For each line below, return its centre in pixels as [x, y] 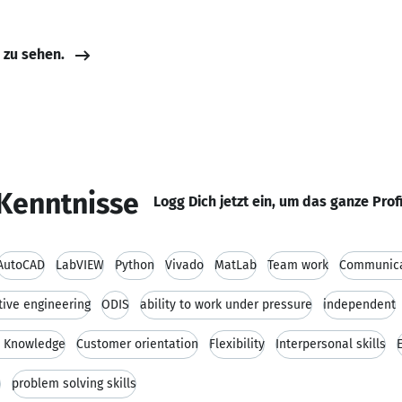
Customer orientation [137, 344]
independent [359, 305]
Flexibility [237, 344]
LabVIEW [80, 265]
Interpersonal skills [331, 344]
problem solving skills [74, 384]
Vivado [184, 265]
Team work [298, 265]
